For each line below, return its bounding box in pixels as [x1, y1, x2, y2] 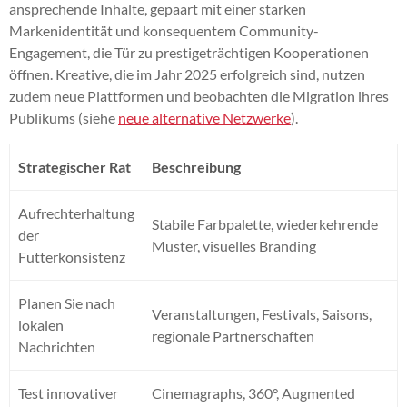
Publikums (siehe [9, 108, 118, 126]
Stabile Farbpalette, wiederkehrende [152, 214, 379, 233]
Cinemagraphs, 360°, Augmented [152, 383, 356, 402]
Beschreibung [152, 157, 242, 175]
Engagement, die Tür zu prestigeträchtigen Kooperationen [9, 43, 369, 61]
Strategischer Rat [18, 157, 132, 175]
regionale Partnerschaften [152, 326, 315, 344]
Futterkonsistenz [18, 247, 126, 265]
